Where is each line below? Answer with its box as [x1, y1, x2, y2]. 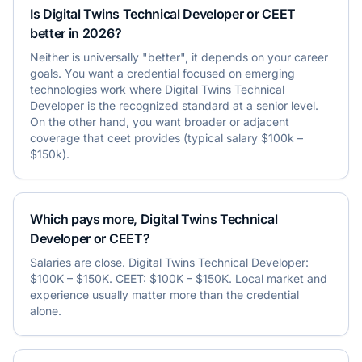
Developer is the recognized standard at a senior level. [30, 99, 318, 112]
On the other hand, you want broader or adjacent [30, 115, 289, 128]
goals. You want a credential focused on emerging [30, 66, 295, 80]
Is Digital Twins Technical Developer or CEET [30, 6, 296, 22]
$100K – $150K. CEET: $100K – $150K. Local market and [30, 271, 327, 285]
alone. [30, 304, 61, 318]
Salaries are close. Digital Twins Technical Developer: [30, 255, 309, 269]
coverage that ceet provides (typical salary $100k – [30, 131, 303, 145]
